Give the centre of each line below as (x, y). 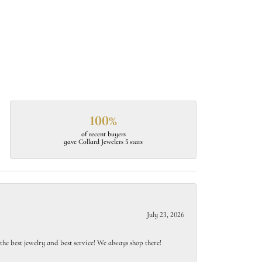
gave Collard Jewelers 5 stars (104, 142)
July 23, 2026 (166, 215)
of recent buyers (103, 135)
